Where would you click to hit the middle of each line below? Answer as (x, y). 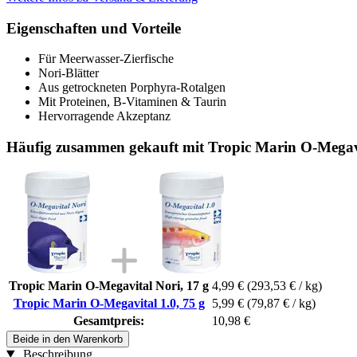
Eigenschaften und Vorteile (94, 28)
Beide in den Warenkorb (68, 339)
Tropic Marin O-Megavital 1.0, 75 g (109, 303)
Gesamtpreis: (109, 320)
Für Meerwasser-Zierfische (106, 59)
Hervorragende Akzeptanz (104, 116)
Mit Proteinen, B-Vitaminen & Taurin (132, 102)
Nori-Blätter (69, 73)
